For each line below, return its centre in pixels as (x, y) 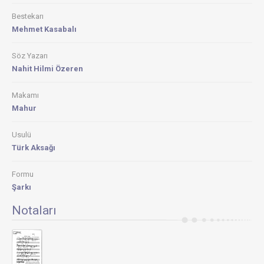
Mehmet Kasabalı (44, 29)
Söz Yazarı (30, 56)
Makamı (25, 95)
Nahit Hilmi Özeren (47, 69)
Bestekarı (28, 16)
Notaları (34, 210)
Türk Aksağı (34, 148)
